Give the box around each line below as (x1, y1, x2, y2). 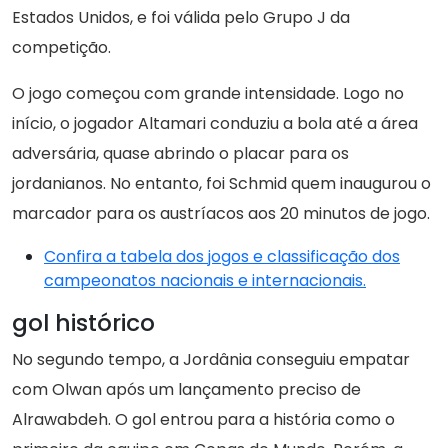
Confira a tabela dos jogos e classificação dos (44, 245, 400, 269)
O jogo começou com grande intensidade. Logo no (12, 82, 404, 106)
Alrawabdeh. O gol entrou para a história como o (12, 408, 395, 432)
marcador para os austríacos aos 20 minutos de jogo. (12, 202, 430, 226)
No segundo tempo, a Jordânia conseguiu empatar (12, 348, 410, 372)
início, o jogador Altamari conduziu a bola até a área (12, 112, 418, 136)
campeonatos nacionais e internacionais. (44, 269, 366, 293)
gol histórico (12, 306, 155, 340)
